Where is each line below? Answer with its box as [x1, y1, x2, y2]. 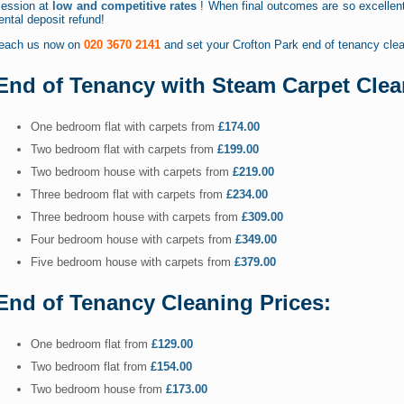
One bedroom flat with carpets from [31, 120, 218, 134]
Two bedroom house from [31, 382, 166, 397]
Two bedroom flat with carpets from [31, 142, 217, 157]
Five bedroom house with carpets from [31, 255, 234, 270]
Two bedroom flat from [31, 360, 151, 374]
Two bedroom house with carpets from [31, 165, 233, 179]
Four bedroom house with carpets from [31, 233, 235, 247]
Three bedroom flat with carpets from [31, 188, 226, 202]
